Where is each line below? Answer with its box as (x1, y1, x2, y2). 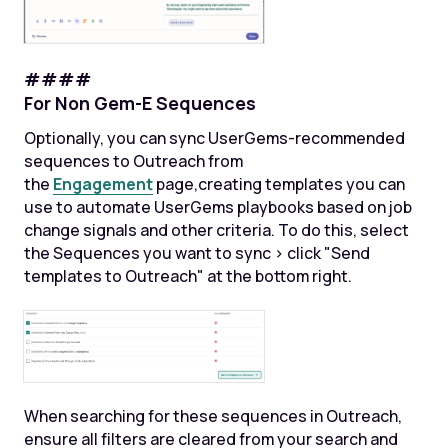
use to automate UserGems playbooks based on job (23, 195, 412, 218)
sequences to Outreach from (23, 149, 243, 172)
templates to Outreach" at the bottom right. (23, 264, 352, 287)
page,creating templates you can (152, 172, 405, 195)
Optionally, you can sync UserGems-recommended (23, 126, 405, 149)
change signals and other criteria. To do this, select (23, 218, 409, 241)
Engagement (52, 172, 153, 195)
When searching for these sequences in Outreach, (23, 405, 402, 428)
